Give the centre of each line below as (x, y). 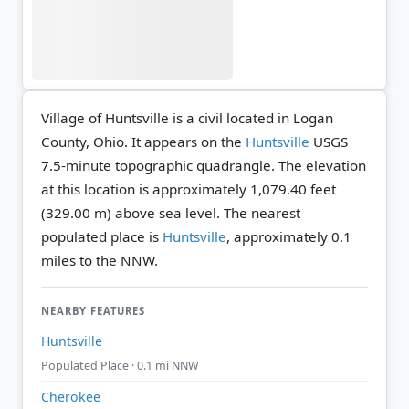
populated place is (102, 236)
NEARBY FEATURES (93, 310)
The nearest (260, 212)
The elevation (322, 165)
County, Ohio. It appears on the (143, 141)
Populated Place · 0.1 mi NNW (120, 366)
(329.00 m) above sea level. (131, 212)
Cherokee (71, 397)
